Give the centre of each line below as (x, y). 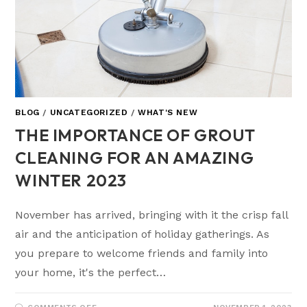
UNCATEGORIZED (89, 113)
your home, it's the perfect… (91, 273)
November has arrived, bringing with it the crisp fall (152, 215)
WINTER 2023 (71, 181)
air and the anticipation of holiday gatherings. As (143, 234)
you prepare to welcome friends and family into (142, 254)
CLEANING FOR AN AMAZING (135, 158)
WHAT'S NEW (168, 113)
